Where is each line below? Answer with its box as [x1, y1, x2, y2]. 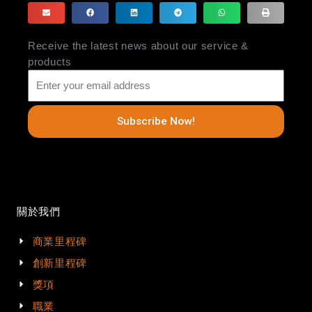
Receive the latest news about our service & [28, 40, 249, 52]
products [28, 56, 72, 68]
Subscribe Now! [117, 114, 195, 127]
